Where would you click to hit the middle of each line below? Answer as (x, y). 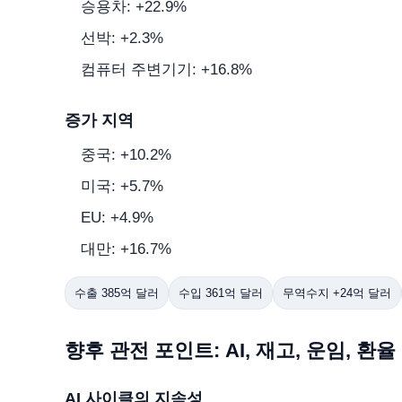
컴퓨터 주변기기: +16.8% (166, 70)
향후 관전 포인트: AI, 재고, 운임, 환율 (230, 351)
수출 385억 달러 (117, 293)
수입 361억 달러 (221, 293)
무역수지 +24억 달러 (337, 293)
